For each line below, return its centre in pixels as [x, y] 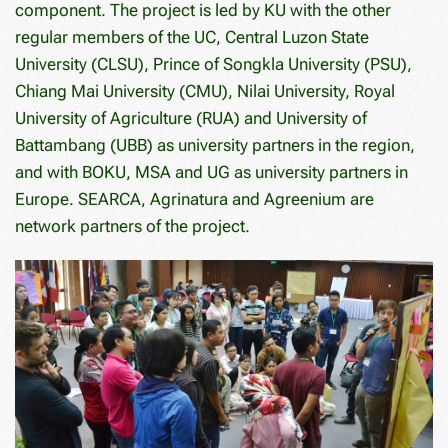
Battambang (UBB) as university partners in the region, [215, 144]
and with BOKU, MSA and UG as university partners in [211, 171]
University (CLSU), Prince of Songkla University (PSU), [213, 63]
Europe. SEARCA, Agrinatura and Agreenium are [194, 198]
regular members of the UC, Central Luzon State [192, 36]
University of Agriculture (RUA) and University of [191, 117]
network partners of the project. [132, 225]
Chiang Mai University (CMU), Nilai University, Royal [205, 90]
